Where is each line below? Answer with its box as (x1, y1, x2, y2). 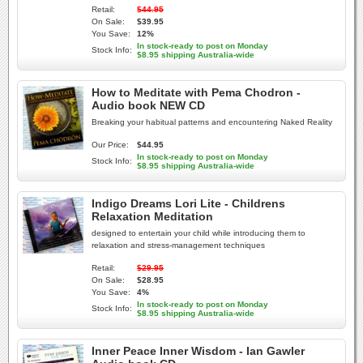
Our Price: (92, 140, 129, 149)
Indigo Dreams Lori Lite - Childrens (92, 197, 285, 210)
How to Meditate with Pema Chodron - (92, 86, 301, 99)
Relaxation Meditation (92, 210, 213, 223)
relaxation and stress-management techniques (92, 241, 265, 250)
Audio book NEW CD (92, 99, 205, 112)
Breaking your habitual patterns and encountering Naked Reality (92, 117, 332, 126)
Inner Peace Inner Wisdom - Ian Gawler (92, 344, 305, 357)
